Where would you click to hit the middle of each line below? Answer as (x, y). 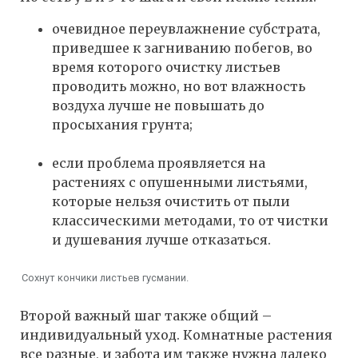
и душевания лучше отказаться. (161, 240)
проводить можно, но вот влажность (179, 87)
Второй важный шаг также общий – (146, 315)
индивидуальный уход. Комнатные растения (176, 334)
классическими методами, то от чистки (190, 221)
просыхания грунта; (122, 125)
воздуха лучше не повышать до (158, 106)
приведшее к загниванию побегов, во (182, 48)
